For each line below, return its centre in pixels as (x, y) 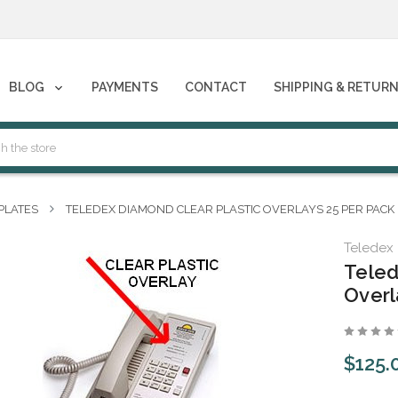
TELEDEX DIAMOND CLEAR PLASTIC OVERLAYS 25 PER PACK (230, 210)
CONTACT (215, 87)
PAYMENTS (125, 87)
